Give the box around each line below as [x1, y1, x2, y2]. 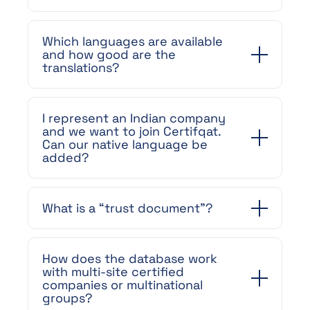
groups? [42, 290, 92, 306]
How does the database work [42, 250, 217, 266]
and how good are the [42, 46, 176, 62]
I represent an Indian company [42, 110, 226, 126]
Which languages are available [42, 33, 223, 49]
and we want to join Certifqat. [42, 123, 221, 139]
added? [42, 149, 89, 165]
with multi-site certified [42, 264, 184, 280]
